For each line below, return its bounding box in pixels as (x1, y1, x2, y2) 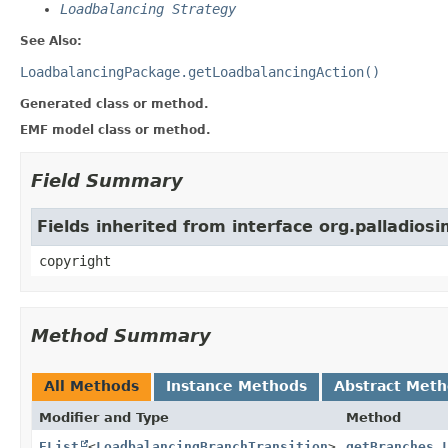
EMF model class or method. (20, 122, 211, 137)
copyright (39, 252, 111, 269)
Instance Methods (166, 377, 307, 394)
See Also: (20, 33, 82, 48)
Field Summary (31, 169, 183, 191)
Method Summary (31, 324, 211, 346)
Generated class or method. (20, 96, 209, 111)
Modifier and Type (39, 409, 169, 425)
